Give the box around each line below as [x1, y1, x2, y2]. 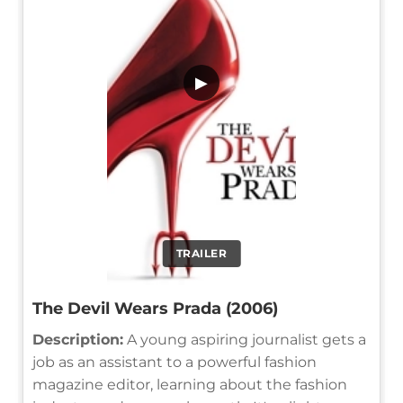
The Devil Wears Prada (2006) [32, 298, 278, 318]
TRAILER [175, 246, 228, 260]
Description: [32, 330, 123, 348]
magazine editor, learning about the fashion [32, 375, 347, 393]
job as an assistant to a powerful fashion [32, 353, 317, 371]
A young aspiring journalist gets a [123, 330, 366, 348]
